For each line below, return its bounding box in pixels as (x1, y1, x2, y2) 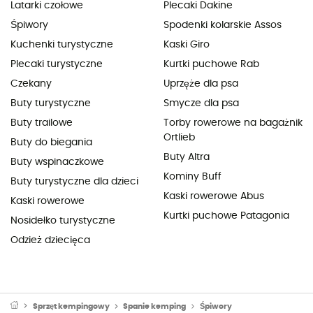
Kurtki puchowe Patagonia (163, 210, 289, 221)
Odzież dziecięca (10, 235, 90, 245)
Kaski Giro (163, 39, 210, 50)
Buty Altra (163, 152, 210, 162)
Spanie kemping (123, 302, 187, 310)
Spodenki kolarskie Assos (163, 20, 282, 30)
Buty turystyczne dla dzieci (10, 176, 138, 187)
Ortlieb (163, 132, 195, 143)
